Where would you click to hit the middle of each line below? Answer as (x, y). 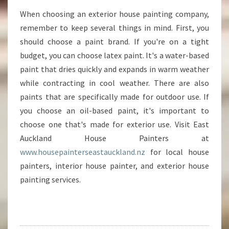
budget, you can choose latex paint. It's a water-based (114, 55)
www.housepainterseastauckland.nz (83, 152)
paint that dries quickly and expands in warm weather (114, 69)
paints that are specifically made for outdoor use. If (114, 97)
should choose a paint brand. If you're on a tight (114, 41)
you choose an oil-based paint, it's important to (114, 110)
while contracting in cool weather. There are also (114, 83)
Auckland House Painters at (114, 138)
